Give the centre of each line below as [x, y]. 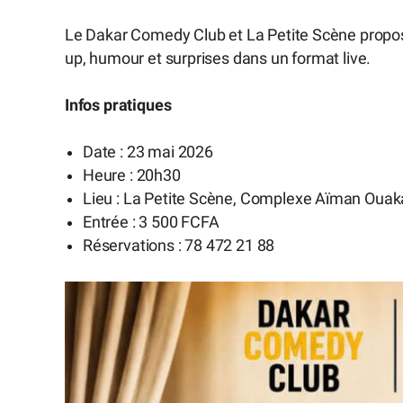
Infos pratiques [118, 105]
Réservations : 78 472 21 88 [179, 246]
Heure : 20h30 [132, 176]
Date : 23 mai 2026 [148, 152]
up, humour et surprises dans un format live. [218, 58]
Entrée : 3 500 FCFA [151, 223]
